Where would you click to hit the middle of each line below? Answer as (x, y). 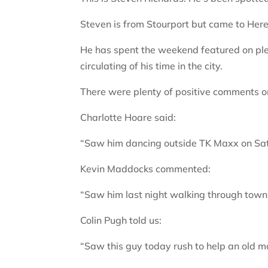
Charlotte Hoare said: (128, 117)
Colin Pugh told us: (121, 220)
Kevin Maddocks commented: (146, 168)
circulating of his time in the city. (152, 66)
